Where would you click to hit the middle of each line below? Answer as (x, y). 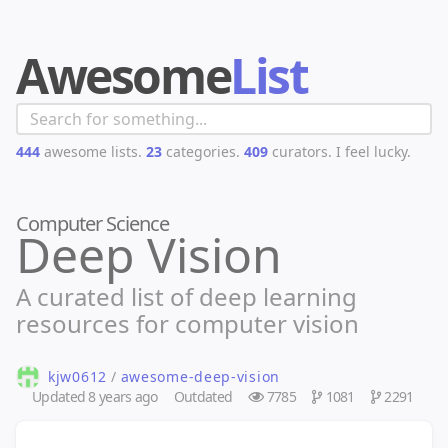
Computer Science (92, 223)
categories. (201, 151)
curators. (300, 151)
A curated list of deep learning (186, 296)
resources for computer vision (187, 323)
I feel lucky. (373, 151)
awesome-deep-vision (200, 376)
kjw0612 (77, 376)
